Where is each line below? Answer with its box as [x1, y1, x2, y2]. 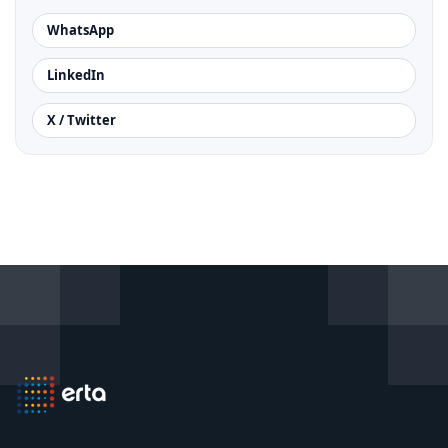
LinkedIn [47, 66, 105, 84]
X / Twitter [47, 111, 116, 129]
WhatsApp [47, 21, 114, 39]
